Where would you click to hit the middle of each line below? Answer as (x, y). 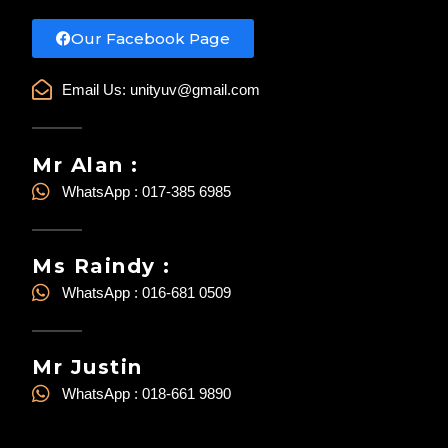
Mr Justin (87, 367)
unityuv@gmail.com (195, 90)
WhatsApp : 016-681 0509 (146, 292)
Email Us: (96, 90)
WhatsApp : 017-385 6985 (146, 191)
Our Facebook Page (150, 39)
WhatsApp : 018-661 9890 (146, 394)
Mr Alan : (85, 164)
